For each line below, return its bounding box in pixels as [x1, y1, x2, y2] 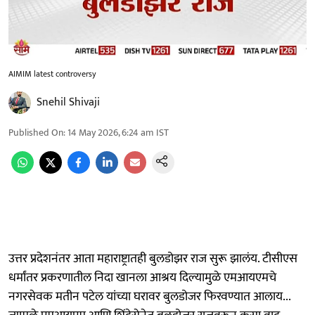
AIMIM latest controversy [8, 66, 96, 81]
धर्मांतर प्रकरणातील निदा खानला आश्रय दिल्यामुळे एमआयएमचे [8, 266, 276, 288]
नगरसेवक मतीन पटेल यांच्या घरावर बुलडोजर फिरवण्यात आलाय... [8, 285, 290, 307]
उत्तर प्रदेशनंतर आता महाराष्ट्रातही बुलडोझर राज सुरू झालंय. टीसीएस [8, 247, 297, 269]
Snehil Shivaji [37, 92, 100, 112]
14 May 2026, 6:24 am [67, 124, 154, 141]
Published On [8, 124, 63, 141]
